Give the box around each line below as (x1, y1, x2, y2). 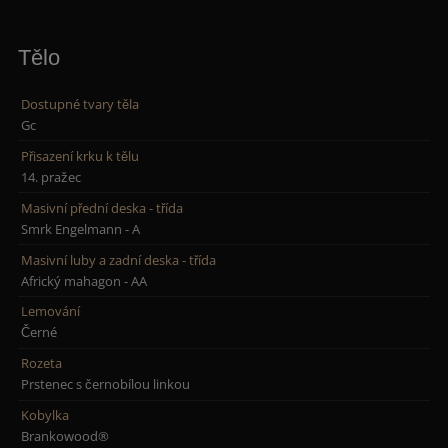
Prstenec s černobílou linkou (21, 375, 191, 394)
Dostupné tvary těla (21, 94, 140, 113)
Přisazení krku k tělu (21, 146, 140, 165)
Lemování (21, 302, 81, 321)
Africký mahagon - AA (21, 271, 148, 290)
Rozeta (21, 354, 63, 373)
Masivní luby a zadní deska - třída (21, 250, 217, 269)
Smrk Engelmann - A (21, 219, 141, 238)
